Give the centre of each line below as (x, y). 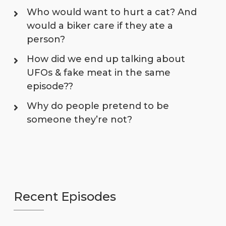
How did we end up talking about (106, 59)
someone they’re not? (79, 119)
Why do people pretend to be (98, 106)
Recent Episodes (65, 196)
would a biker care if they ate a (100, 25)
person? (46, 39)
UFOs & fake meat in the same (98, 72)
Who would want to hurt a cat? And (111, 12)
